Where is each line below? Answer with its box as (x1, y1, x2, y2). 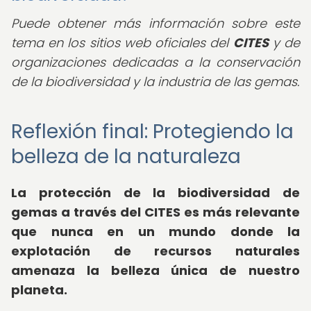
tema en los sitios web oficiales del (11, 34, 233, 51)
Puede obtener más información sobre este (11, 15, 300, 32)
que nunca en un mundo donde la (11, 223, 300, 240)
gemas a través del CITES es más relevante (11, 203, 300, 221)
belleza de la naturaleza (11, 143, 241, 170)
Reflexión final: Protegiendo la (11, 118, 294, 145)
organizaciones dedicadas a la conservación (11, 53, 300, 71)
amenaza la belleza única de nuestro (11, 262, 300, 279)
